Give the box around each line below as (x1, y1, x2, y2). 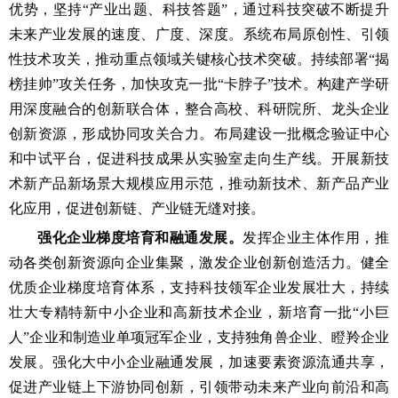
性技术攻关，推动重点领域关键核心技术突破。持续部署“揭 (9, 52, 389, 67)
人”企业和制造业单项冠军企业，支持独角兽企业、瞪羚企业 (9, 330, 389, 345)
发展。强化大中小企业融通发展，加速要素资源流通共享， (9, 354, 389, 370)
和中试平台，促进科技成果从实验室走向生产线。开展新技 (9, 151, 389, 166)
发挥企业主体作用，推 (243, 230, 390, 245)
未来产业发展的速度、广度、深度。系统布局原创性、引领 (9, 27, 389, 42)
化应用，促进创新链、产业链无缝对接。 (9, 201, 265, 216)
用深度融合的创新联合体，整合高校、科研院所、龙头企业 (9, 101, 389, 116)
